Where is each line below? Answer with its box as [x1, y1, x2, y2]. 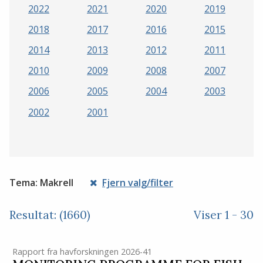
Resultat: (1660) [9, 207, 90, 222]
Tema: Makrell [9, 176, 73, 189]
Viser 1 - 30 [194, 207, 254, 222]
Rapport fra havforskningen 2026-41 [12, 245, 152, 257]
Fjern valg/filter [102, 176, 173, 189]
